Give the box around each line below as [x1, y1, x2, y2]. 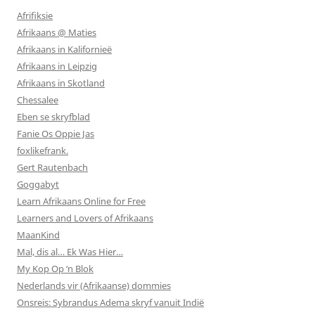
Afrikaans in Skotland [17, 76, 105, 89]
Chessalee [17, 93, 58, 106]
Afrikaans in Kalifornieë [17, 42, 112, 56]
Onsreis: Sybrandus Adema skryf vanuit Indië [17, 295, 204, 309]
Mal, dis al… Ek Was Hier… [17, 245, 123, 258]
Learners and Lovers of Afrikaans [17, 211, 153, 224]
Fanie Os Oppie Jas [17, 127, 94, 140]
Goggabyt [17, 177, 59, 191]
